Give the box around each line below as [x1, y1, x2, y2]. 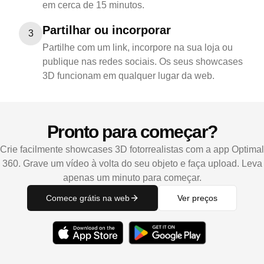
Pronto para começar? [47, 122, 217, 141]
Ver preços [177, 193, 217, 203]
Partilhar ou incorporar [42, 24, 171, 37]
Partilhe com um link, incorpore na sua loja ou [42, 42, 233, 52]
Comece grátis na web [46, 193, 130, 203]
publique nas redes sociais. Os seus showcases [42, 57, 243, 67]
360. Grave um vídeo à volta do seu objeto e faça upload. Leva [2, 159, 262, 169]
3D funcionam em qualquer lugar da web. [42, 71, 214, 81]
